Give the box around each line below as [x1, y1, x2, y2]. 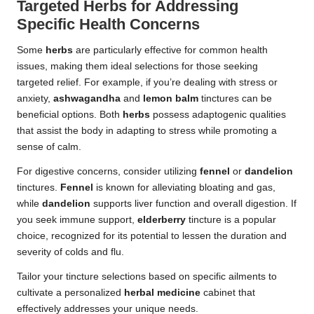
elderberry [137, 214, 186, 226]
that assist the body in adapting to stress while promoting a [17, 125, 277, 137]
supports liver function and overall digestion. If [90, 198, 296, 210]
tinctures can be [198, 93, 272, 104]
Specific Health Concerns [17, 15, 200, 34]
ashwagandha [53, 93, 121, 104]
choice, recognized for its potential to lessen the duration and [17, 231, 287, 242]
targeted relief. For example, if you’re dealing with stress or [17, 77, 278, 88]
